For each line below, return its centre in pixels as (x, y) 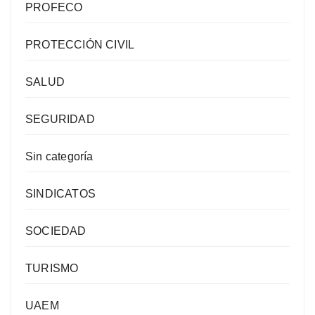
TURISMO (52, 269)
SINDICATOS (60, 194)
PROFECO (54, 8)
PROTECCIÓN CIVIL (80, 45)
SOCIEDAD (56, 231)
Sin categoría (59, 157)
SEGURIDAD (60, 120)
